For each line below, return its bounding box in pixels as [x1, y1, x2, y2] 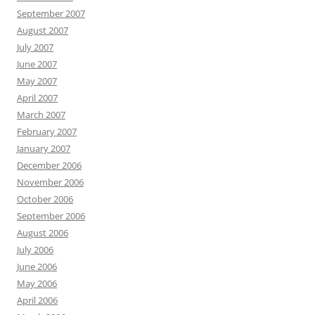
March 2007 [17, 108, 65, 121]
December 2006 [17, 159, 82, 172]
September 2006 [17, 210, 85, 222]
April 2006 [17, 294, 58, 307]
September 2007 [17, 7, 85, 20]
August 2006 [17, 226, 68, 239]
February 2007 [17, 125, 77, 138]
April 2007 [17, 91, 58, 104]
